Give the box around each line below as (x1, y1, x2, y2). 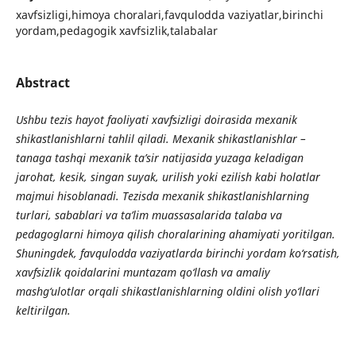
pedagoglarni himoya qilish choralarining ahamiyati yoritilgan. (15, 226, 335, 242)
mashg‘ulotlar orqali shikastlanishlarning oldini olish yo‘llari (15, 284, 319, 299)
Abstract (15, 73, 70, 91)
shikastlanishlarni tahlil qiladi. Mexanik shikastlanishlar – (15, 131, 306, 146)
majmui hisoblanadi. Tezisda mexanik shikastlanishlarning (15, 188, 309, 203)
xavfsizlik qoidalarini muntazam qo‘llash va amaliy (15, 265, 270, 280)
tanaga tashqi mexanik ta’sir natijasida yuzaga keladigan (15, 150, 304, 165)
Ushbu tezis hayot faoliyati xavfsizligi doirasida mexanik (15, 112, 297, 127)
